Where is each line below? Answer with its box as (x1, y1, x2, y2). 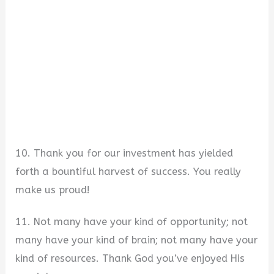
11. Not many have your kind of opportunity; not (15, 216, 248, 228)
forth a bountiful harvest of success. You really (15, 165, 242, 177)
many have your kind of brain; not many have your (15, 234, 258, 246)
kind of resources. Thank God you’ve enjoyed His (15, 253, 245, 265)
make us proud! (15, 183, 91, 196)
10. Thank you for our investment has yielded (15, 147, 234, 159)
